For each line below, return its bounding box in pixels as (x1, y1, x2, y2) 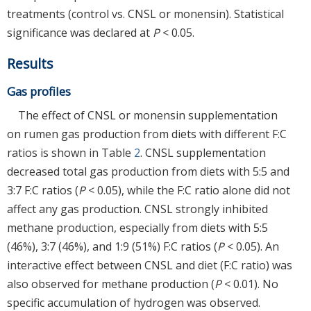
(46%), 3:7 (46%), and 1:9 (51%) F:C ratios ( (7, 238, 217, 254)
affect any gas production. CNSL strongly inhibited (7, 201, 268, 217)
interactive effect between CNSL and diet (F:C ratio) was (7, 257, 292, 273)
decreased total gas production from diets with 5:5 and (7, 163, 289, 179)
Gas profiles (7, 83, 71, 99)
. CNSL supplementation (140, 144, 266, 160)
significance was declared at (7, 24, 153, 40)
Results (7, 53, 53, 73)
